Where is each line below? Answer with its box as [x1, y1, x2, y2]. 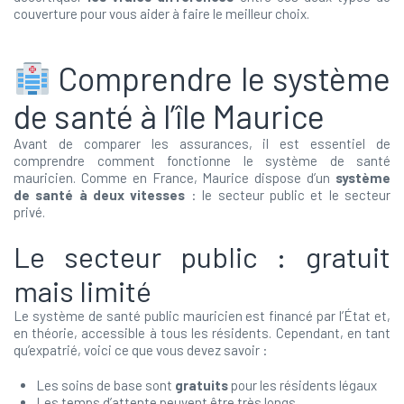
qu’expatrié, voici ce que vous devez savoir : [14, 342, 268, 358]
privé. [14, 204, 45, 220]
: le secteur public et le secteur [185, 187, 391, 203]
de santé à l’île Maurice [14, 96, 325, 135]
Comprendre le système [50, 59, 390, 97]
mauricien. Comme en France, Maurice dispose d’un [14, 170, 335, 186]
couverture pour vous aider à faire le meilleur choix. [14, 5, 309, 22]
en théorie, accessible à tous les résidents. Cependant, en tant [14, 325, 390, 341]
